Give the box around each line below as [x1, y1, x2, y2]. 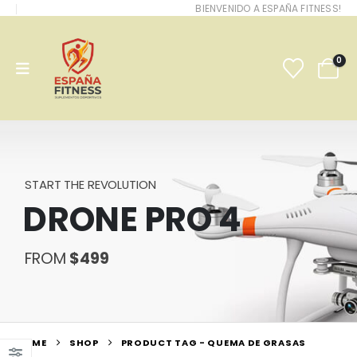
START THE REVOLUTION [25, 176, 156, 193]
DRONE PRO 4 [22, 196, 241, 243]
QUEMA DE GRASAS [207, 335, 306, 349]
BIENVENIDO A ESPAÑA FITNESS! [195, 2, 341, 15]
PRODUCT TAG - [120, 335, 208, 349]
